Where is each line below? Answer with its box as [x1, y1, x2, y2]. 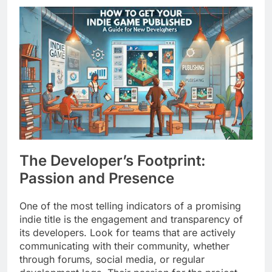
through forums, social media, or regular [19, 253, 205, 265]
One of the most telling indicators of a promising [19, 199, 241, 212]
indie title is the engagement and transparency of [19, 212, 243, 225]
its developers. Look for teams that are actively [19, 226, 236, 239]
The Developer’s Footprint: [19, 151, 206, 169]
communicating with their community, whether [19, 239, 229, 252]
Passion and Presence [19, 169, 174, 187]
